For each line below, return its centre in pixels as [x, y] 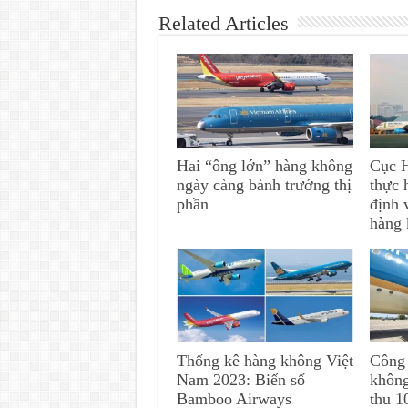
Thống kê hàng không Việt [265, 361]
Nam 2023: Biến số [240, 380]
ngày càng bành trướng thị [264, 185]
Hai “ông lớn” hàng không [264, 166]
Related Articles [223, 23]
